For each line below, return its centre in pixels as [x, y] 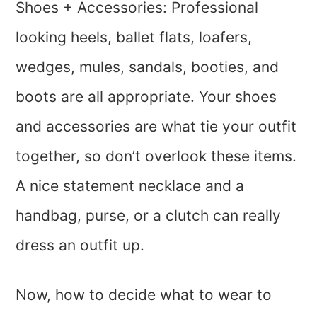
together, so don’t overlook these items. [156, 156]
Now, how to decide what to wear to [144, 295]
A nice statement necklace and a [130, 186]
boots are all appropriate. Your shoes [146, 97]
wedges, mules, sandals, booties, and [148, 67]
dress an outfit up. [80, 246]
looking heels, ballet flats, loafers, [134, 38]
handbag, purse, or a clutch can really [149, 216]
